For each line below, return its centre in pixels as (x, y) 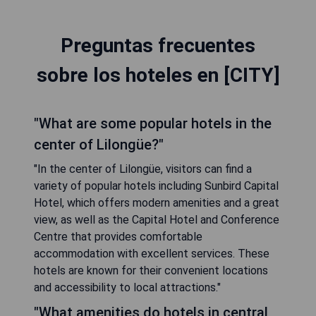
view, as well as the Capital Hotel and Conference (157, 219)
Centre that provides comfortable (118, 236)
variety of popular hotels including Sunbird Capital (156, 186)
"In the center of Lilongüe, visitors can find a (143, 169)
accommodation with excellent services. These (152, 253)
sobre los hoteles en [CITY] (158, 75)
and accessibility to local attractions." (127, 287)
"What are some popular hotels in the (153, 123)
